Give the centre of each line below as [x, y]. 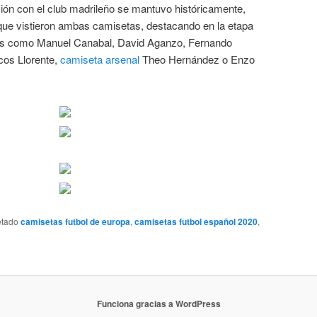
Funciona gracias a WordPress [158, 304]
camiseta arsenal [100, 59]
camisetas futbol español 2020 [196, 222]
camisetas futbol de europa [75, 222]
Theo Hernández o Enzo [197, 59]
